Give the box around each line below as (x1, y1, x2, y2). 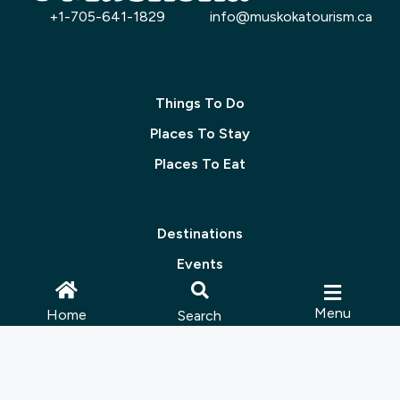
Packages (168, 354, 232, 372)
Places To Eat (154, 154, 246, 172)
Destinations (157, 224, 243, 242)
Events (177, 254, 223, 272)
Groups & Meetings (135, 285, 265, 303)
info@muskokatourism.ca (210, 7, 372, 25)
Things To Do (155, 94, 245, 112)
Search (178, 307, 222, 324)
